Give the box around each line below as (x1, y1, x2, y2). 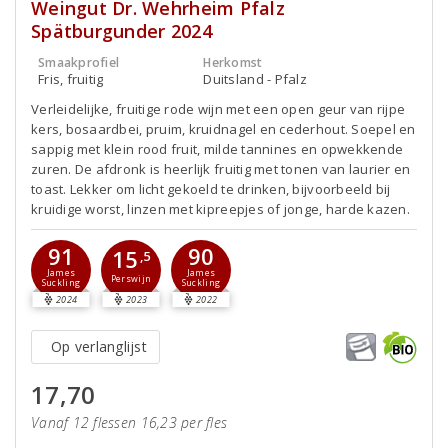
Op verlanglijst (51, 336, 147, 356)
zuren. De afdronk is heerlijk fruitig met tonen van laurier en (31, 159, 411, 178)
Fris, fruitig (38, 69, 104, 88)
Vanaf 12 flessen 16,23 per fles (31, 412, 228, 432)
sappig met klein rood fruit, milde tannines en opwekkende (31, 139, 404, 158)
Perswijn (110, 273, 152, 286)
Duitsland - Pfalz (203, 69, 307, 88)
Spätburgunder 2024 (31, 18, 212, 43)
